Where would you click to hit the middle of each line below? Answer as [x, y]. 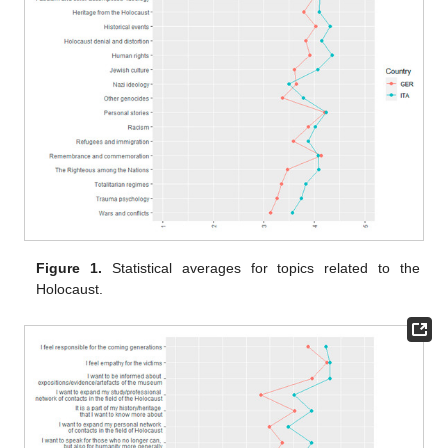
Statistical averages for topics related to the [261, 268]
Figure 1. [69, 268]
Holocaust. [70, 289]
